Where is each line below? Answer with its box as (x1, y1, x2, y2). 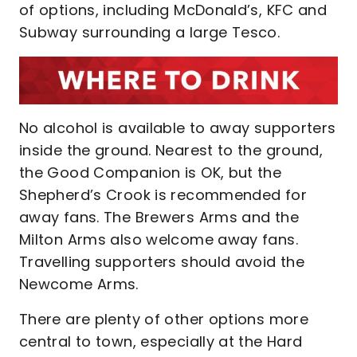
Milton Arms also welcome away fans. (19, 229, 298, 249)
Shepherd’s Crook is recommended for (19, 184, 307, 205)
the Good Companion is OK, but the (19, 162, 282, 182)
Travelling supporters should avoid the (19, 251, 305, 272)
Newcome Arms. (19, 273, 143, 294)
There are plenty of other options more (19, 308, 309, 329)
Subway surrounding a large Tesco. (19, 22, 284, 42)
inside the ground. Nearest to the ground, (19, 139, 324, 160)
